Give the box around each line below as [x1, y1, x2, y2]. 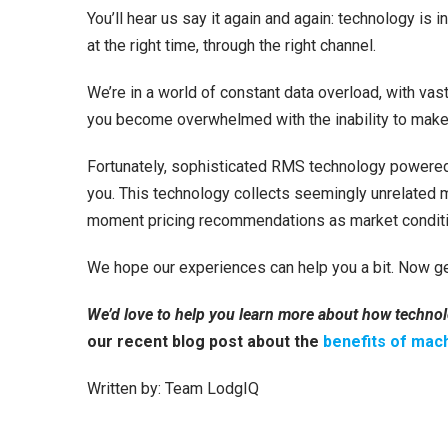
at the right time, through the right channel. [87, 35, 376, 55]
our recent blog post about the [87, 331, 323, 351]
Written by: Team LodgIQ [87, 378, 259, 398]
